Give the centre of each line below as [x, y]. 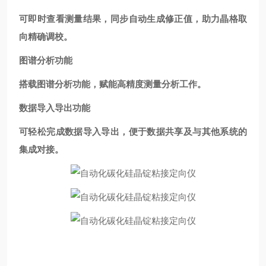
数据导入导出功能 [55, 108]
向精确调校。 [46, 37]
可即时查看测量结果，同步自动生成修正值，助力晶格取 [133, 19]
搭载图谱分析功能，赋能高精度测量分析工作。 [113, 84]
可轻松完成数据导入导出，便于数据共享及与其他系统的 [133, 132]
